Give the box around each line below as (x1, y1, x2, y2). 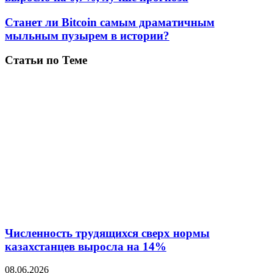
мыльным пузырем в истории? (5, 29, 169, 42)
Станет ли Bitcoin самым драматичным (5, 15, 214, 29)
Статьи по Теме (5, 54, 87, 67)
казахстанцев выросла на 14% (5, 239, 166, 253)
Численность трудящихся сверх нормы (5, 226, 210, 239)
